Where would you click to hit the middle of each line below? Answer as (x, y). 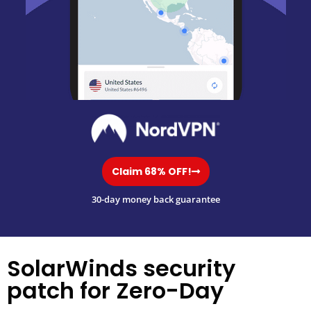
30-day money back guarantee (155, 199)
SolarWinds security (121, 269)
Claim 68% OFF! (151, 171)
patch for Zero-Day (115, 291)
